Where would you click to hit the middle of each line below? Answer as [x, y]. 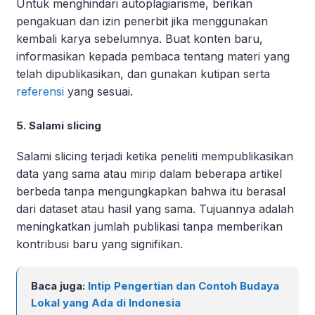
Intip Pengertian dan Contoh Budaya [184, 285]
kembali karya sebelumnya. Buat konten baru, [140, 38]
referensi [40, 91]
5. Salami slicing [59, 125]
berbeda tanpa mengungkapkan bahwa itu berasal [151, 191]
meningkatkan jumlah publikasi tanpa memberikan [149, 226]
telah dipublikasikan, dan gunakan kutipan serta [143, 73]
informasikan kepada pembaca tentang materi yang [153, 56]
